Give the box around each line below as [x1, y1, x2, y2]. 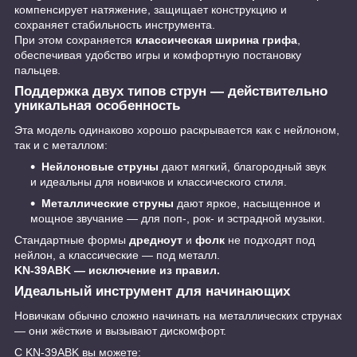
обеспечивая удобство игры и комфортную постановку [14, 49, 301, 62]
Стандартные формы [14, 233, 129, 246]
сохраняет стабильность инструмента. [14, 18, 215, 32]
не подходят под [225, 233, 315, 246]
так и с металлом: [14, 138, 108, 151]
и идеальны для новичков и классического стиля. [30, 175, 287, 188]
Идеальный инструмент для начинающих [14, 283, 290, 299]
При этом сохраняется [14, 33, 135, 47]
